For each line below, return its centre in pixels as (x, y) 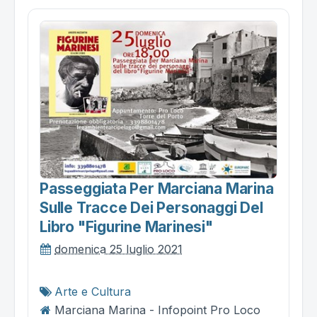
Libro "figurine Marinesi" (126, 227)
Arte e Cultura (93, 292)
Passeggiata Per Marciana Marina (157, 189)
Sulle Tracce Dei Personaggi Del (151, 208)
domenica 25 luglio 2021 (119, 249)
